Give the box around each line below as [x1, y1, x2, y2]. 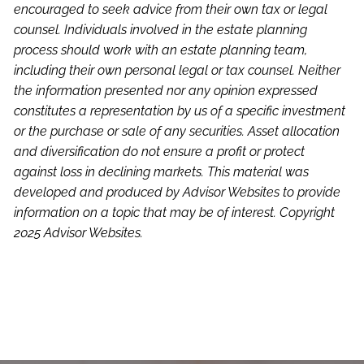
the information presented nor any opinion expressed [14, 83, 318, 99]
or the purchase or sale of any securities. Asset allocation [14, 123, 340, 140]
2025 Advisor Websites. [14, 225, 144, 241]
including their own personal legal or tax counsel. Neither [14, 63, 341, 79]
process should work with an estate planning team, [14, 42, 308, 58]
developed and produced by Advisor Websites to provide [14, 184, 341, 201]
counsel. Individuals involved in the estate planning [14, 22, 308, 38]
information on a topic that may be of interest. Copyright [14, 205, 336, 221]
